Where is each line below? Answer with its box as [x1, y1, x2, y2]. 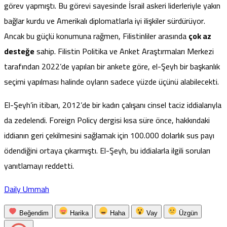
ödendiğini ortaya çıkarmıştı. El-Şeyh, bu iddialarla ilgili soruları [4, 142, 210, 158]
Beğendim [19, 209, 49, 217]
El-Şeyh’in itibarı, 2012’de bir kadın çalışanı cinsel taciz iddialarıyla [4, 97, 221, 112]
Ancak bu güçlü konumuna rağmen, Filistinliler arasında [4, 28, 188, 44]
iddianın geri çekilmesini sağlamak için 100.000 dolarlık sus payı [4, 127, 214, 143]
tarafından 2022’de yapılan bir [4, 58, 107, 74]
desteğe [4, 43, 34, 59]
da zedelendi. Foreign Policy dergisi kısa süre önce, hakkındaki [4, 112, 210, 128]
